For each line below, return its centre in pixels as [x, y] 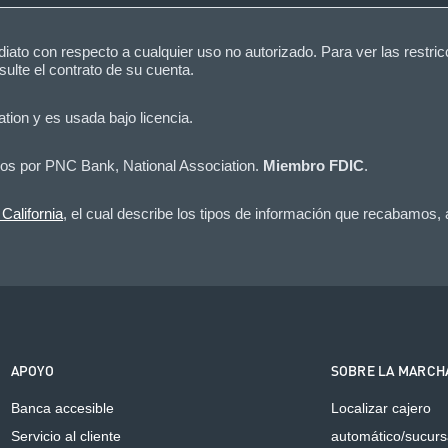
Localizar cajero [380, 407]
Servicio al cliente [65, 435]
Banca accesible [62, 407]
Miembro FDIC [313, 165]
